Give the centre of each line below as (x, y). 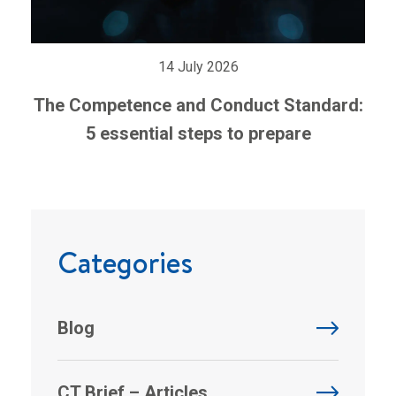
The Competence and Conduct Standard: (198, 105)
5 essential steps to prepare (198, 133)
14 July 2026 (198, 66)
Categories (125, 262)
